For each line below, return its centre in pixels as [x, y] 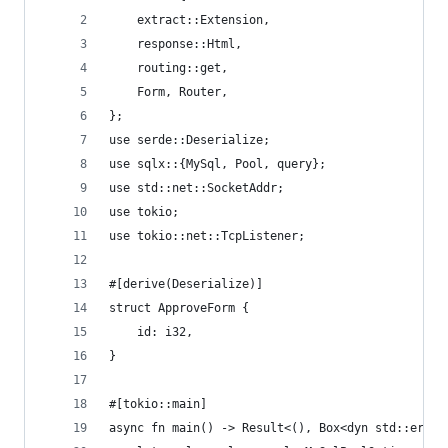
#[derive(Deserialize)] [186, 284]
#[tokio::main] [158, 404]
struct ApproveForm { [179, 308]
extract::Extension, [189, 20]
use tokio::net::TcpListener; [207, 236]
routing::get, [168, 68]
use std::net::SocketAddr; [196, 188]
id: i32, [151, 332]
